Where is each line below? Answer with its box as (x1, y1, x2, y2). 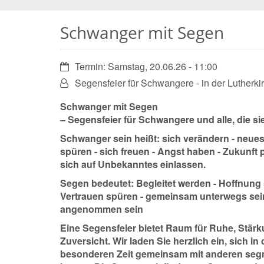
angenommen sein (60, 202, 143, 216)
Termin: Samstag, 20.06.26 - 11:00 (75, 60, 217, 73)
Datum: (60, 59, 90, 72)
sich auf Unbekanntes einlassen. (60, 157, 206, 171)
